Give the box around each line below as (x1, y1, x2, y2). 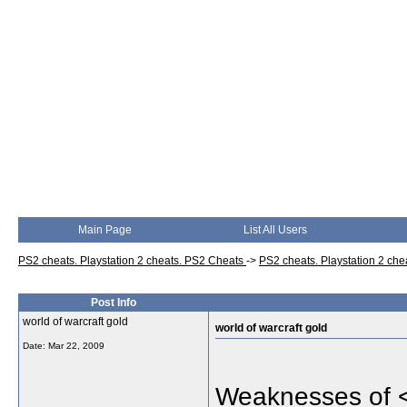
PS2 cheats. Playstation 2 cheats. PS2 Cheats (18, 254, 246, 267)
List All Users (243, 223, 307, 236)
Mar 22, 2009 (48, 341, 104, 351)
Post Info (91, 296, 136, 309)
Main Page (77, 223, 132, 236)
